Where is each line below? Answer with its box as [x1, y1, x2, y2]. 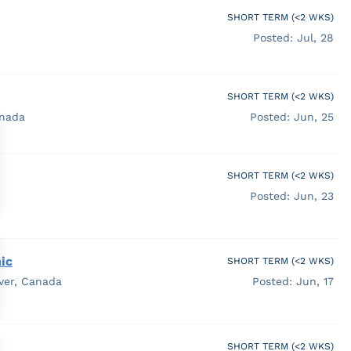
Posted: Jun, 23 [249, 189, 334, 202]
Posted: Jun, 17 [251, 274, 334, 288]
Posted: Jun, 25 [249, 110, 334, 123]
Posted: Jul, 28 [252, 31, 334, 44]
